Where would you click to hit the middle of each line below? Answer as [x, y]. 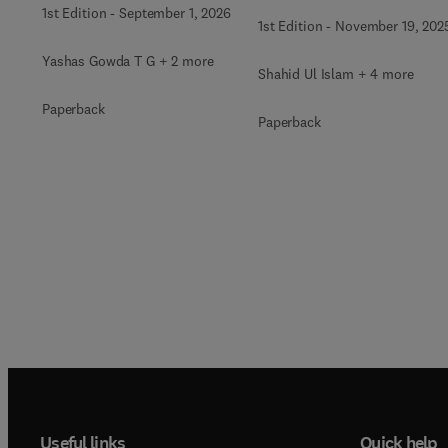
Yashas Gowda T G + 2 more [128, 61]
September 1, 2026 [175, 13]
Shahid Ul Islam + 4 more [336, 73]
